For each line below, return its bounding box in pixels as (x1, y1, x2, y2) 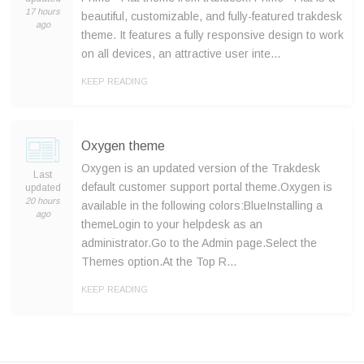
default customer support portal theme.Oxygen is (81, 180, 332, 193)
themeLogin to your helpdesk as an (81, 218, 262, 231)
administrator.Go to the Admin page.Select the (81, 236, 317, 249)
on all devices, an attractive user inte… (81, 47, 281, 60)
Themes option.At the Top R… (81, 255, 237, 268)
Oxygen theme (81, 139, 165, 153)
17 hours (25, 6, 60, 16)
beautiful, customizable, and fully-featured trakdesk (81, 10, 342, 23)
